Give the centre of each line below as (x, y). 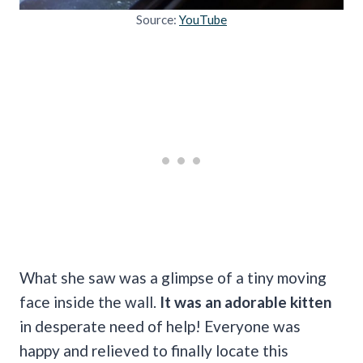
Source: (158, 19)
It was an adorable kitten (246, 301)
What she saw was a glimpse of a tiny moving (173, 277)
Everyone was (252, 326)
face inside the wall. (90, 301)
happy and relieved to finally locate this (154, 350)
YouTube (203, 19)
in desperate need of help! (110, 326)
